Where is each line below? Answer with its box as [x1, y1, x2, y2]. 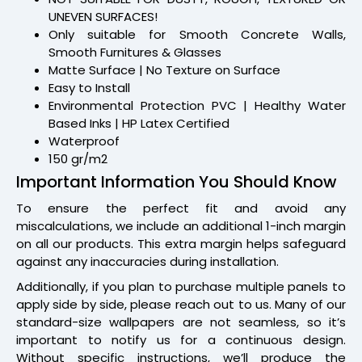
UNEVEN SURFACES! [48, 7, 158, 25]
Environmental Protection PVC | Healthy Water [48, 96, 346, 114]
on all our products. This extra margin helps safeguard [16, 234, 346, 252]
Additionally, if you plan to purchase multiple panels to [16, 277, 346, 295]
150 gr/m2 [48, 149, 107, 167]
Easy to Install [48, 78, 130, 96]
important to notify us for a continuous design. [16, 330, 346, 348]
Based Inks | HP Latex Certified [48, 114, 229, 132]
